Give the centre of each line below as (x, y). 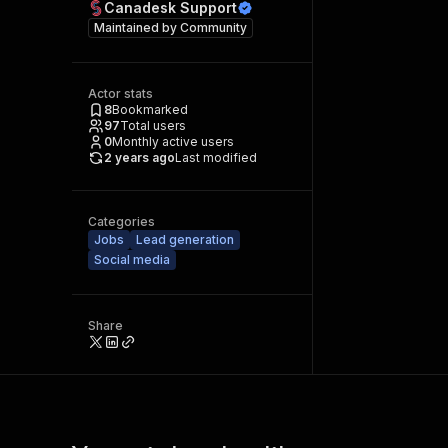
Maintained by (137, 27)
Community (213, 27)
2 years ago (139, 157)
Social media (132, 259)
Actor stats (120, 93)
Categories (121, 221)
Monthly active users (173, 141)
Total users (153, 125)
